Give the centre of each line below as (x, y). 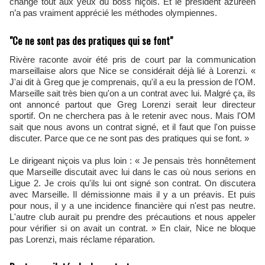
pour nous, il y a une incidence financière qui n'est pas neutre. (132, 206)
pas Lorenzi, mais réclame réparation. (82, 239)
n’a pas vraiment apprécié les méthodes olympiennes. (113, 13)
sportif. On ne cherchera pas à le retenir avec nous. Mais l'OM (132, 116)
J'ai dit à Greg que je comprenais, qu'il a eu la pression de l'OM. (132, 82)
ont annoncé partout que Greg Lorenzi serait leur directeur (132, 104)
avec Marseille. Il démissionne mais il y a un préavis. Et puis (132, 194)
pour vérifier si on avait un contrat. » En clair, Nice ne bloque (132, 228)
